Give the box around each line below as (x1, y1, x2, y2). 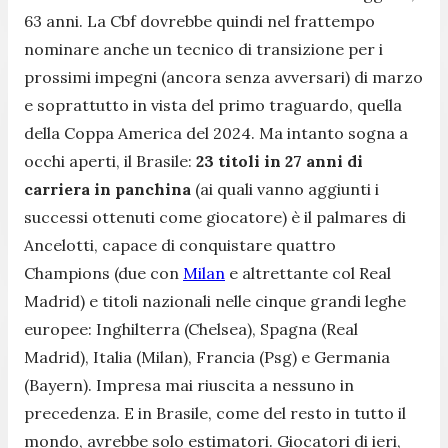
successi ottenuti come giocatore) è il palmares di (24, 206, 406, 227)
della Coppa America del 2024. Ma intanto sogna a (24, 122, 408, 143)
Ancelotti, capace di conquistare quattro (24, 234, 336, 255)
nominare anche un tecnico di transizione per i (24, 38, 383, 59)
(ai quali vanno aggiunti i (191, 178, 379, 199)
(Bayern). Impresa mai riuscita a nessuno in (24, 374, 354, 395)
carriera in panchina (24, 178, 191, 199)
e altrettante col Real (225, 262, 391, 283)
